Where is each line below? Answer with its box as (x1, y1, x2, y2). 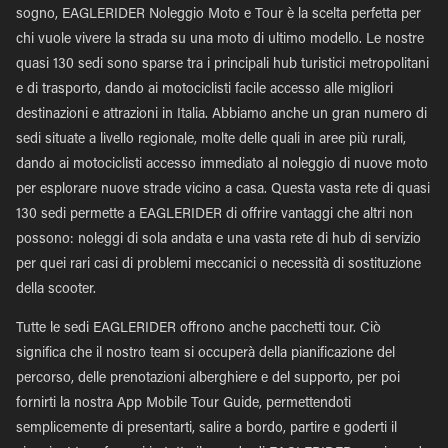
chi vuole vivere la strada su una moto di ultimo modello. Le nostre (16, 33, 424, 47)
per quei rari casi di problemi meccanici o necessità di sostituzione (16, 258, 421, 272)
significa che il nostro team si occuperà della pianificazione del (16, 347, 395, 361)
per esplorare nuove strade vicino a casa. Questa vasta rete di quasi (16, 183, 430, 197)
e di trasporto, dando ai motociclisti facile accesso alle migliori (16, 83, 393, 97)
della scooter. (16, 283, 96, 297)
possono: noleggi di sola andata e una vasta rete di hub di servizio (16, 233, 421, 247)
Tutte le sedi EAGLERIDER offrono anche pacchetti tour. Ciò (16, 322, 381, 336)
